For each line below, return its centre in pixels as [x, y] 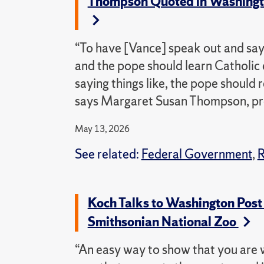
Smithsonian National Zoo [163, 222]
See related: [108, 154]
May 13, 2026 [102, 129]
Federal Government [197, 154]
